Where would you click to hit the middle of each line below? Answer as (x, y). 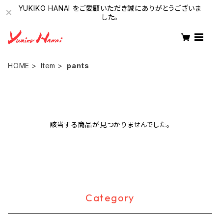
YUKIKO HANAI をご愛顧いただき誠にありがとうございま (110, 8)
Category (110, 198)
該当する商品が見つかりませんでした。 (110, 124)
